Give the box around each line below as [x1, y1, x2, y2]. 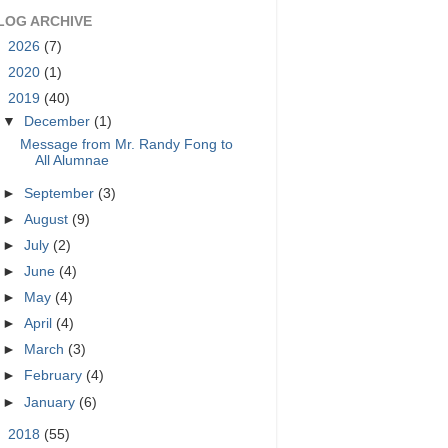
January [24, 394, 80, 410]
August [24, 211, 73, 227]
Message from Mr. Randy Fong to [19, 136, 233, 152]
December [24, 113, 95, 129]
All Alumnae [34, 152, 109, 168]
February [24, 368, 87, 384]
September [24, 185, 99, 201]
